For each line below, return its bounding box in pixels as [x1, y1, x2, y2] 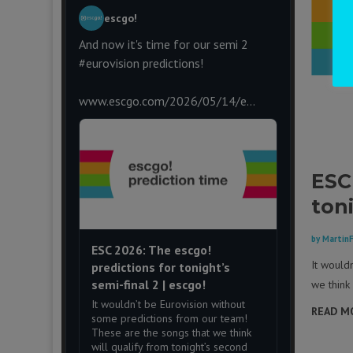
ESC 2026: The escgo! [91, 242, 211, 258]
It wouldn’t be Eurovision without [91, 297, 245, 312]
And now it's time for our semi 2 [78, 35, 248, 52]
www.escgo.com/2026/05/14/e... [78, 92, 255, 109]
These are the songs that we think [91, 325, 251, 340]
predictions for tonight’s [91, 259, 230, 276]
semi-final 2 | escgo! [91, 277, 206, 293]
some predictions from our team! [91, 311, 247, 326]
